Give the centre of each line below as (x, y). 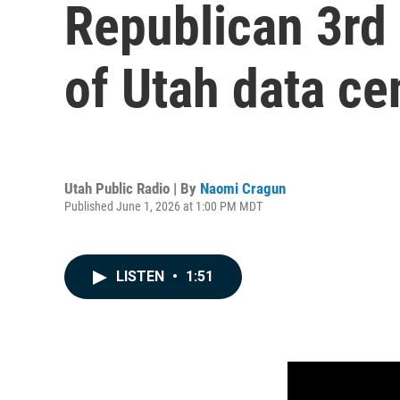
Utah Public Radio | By (132, 188)
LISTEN (142, 276)
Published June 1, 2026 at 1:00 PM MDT (163, 206)
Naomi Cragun (243, 188)
